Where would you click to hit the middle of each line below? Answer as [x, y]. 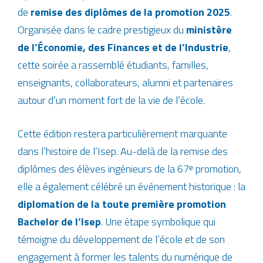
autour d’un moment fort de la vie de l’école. [111, 100]
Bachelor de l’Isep [59, 222]
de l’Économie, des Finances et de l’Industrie [123, 47]
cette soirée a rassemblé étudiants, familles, [113, 65]
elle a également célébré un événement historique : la [131, 186]
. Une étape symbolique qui [158, 222]
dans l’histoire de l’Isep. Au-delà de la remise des [123, 151]
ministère [209, 30]
